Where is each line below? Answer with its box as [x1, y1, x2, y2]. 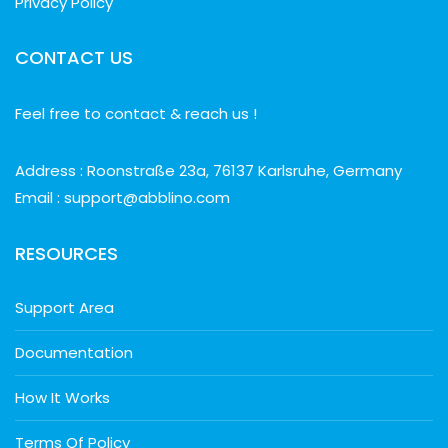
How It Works [15, 387, 110, 409]
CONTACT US [15, 45, 133, 71]
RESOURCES [15, 241, 118, 267]
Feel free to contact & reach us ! [15, 103, 257, 125]
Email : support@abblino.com [15, 187, 230, 209]
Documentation [15, 342, 133, 364]
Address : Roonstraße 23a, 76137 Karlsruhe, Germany [15, 160, 402, 182]
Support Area [15, 297, 114, 319]
